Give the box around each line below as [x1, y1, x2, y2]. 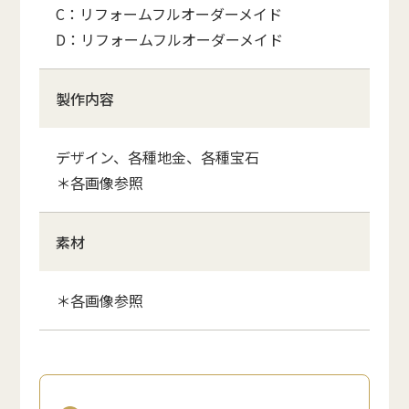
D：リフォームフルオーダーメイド [55, 27, 283, 50]
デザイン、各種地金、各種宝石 [55, 145, 259, 168]
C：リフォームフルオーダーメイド [55, 2, 282, 25]
